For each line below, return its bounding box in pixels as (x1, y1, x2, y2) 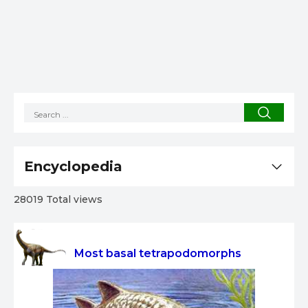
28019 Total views (14, 193, 102, 206)
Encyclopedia (24, 158, 122, 175)
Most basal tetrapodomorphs (74, 247, 241, 261)
